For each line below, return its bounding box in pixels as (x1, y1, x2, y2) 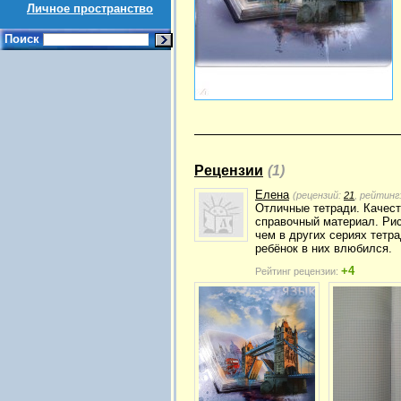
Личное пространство (27, 2, 153, 15)
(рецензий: (293, 190, 344, 200)
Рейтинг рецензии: (255, 266, 341, 277)
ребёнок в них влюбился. (255, 242, 392, 255)
